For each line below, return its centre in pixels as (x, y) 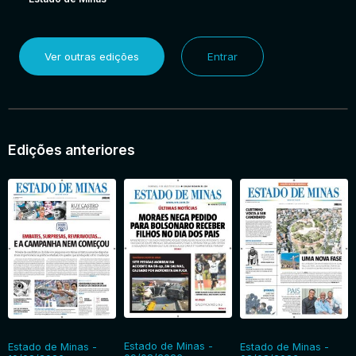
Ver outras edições (92, 56)
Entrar (222, 56)
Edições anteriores (72, 149)
